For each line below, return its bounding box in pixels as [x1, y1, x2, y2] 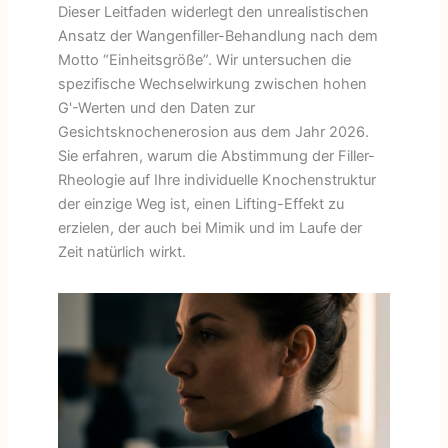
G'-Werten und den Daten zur [57, 98, 255, 117]
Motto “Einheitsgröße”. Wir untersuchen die [57, 50, 351, 69]
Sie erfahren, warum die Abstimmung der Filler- [57, 146, 375, 165]
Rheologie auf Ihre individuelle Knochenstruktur [57, 170, 376, 189]
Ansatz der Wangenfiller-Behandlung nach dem [57, 26, 378, 45]
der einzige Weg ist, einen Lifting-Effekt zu [57, 194, 344, 213]
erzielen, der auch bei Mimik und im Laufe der [57, 218, 362, 237]
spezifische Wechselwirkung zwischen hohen [57, 74, 367, 93]
